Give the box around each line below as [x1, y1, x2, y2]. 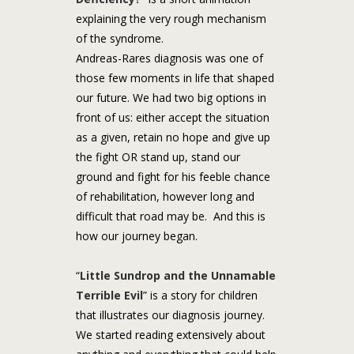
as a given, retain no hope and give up [75, 129, 270, 145]
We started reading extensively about [75, 326, 265, 342]
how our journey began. [75, 228, 198, 243]
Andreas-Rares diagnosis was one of [75, 50, 263, 66]
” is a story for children [142, 287, 258, 303]
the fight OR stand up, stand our [75, 149, 240, 164]
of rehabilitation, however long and [75, 188, 254, 204]
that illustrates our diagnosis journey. [75, 307, 265, 322]
